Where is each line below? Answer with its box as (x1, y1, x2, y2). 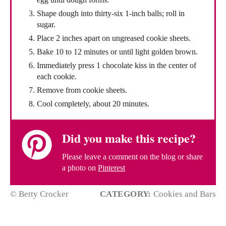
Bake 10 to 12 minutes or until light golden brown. (37, 47, 198, 56)
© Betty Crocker (10, 189, 69, 199)
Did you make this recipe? (62, 129, 196, 147)
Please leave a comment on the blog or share (62, 152, 203, 161)
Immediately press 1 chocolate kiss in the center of (37, 61, 196, 70)
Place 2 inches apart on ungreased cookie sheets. (37, 34, 191, 43)
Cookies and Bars (151, 189, 216, 199)
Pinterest (98, 163, 125, 173)
